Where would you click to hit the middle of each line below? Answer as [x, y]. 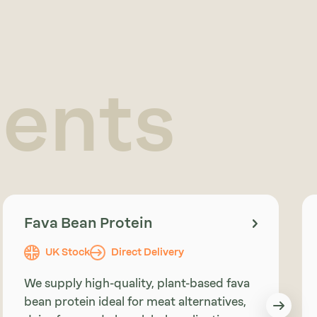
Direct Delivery [147, 253]
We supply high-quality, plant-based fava [137, 284]
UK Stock [67, 253]
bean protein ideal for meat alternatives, [135, 302]
